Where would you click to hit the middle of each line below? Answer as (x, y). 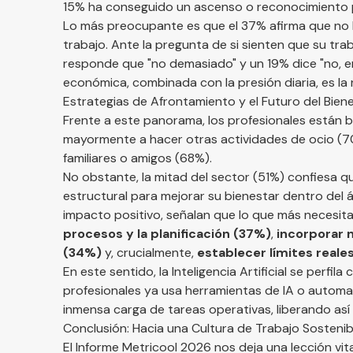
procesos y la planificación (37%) (167, 234)
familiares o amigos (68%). (137, 158)
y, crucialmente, (149, 253)
